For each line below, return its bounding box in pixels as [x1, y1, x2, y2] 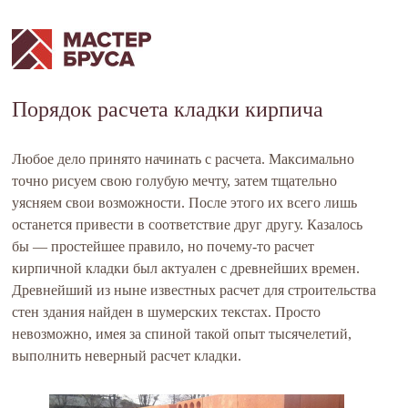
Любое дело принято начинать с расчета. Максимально [12, 151, 355, 167]
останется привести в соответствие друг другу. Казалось [12, 217, 363, 232]
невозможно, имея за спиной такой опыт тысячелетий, [12, 326, 352, 342]
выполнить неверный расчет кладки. [12, 348, 242, 363]
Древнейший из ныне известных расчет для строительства [12, 282, 377, 298]
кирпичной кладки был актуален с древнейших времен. [12, 260, 361, 276]
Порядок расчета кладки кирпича [12, 97, 324, 121]
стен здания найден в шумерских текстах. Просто [12, 304, 321, 320]
